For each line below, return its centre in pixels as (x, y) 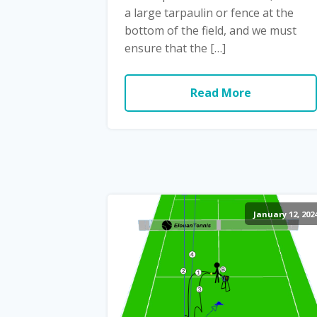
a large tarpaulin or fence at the (209, 12)
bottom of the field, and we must (211, 30)
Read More (220, 92)
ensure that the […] (175, 48)
